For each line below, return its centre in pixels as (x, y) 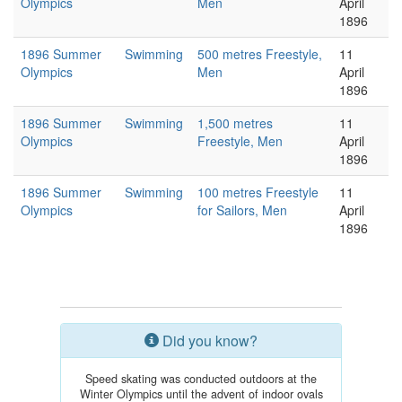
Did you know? (208, 341)
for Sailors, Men (242, 210)
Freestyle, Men (240, 141)
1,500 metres (235, 123)
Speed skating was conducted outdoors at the (201, 379)
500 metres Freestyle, (260, 54)
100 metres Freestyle (258, 192)
